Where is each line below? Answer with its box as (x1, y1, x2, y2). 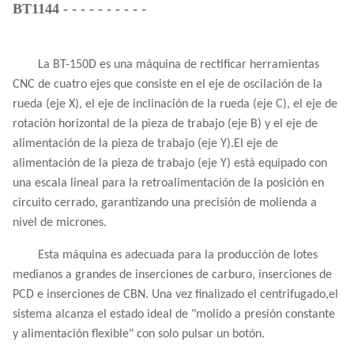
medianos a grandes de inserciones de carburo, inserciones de (13, 269, 332, 281)
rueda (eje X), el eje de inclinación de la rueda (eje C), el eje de (13, 98, 337, 111)
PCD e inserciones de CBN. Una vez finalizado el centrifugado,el (13, 288, 338, 301)
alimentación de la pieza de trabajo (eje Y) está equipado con (13, 157, 327, 170)
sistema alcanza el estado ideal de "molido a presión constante (13, 308, 335, 321)
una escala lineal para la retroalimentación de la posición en (13, 177, 324, 190)
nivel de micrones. (13, 217, 107, 229)
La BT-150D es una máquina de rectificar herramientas (38, 58, 319, 71)
